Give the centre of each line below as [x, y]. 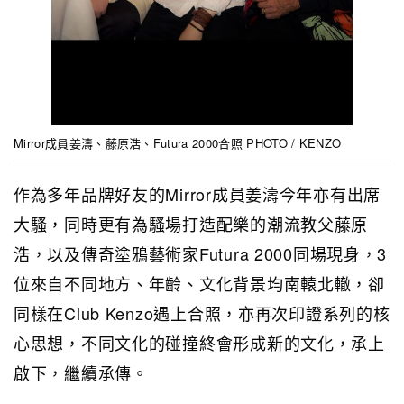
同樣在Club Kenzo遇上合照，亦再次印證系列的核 [202, 312]
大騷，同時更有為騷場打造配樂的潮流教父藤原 [191, 223]
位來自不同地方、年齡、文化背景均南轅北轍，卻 [199, 283]
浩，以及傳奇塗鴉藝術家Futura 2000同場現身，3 [201, 253]
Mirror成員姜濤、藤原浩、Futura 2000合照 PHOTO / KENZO [178, 142]
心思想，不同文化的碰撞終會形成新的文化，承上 [199, 342]
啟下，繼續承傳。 [81, 372]
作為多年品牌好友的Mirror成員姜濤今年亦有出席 [197, 193]
